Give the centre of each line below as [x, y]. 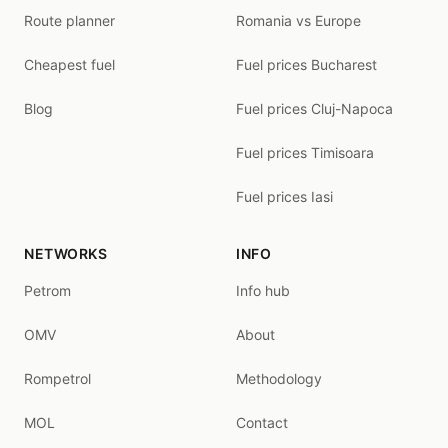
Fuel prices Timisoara [305, 152]
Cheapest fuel [69, 64]
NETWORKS [65, 253]
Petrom [47, 290]
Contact [262, 422]
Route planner [69, 20]
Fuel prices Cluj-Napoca [314, 108]
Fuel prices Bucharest [306, 64]
